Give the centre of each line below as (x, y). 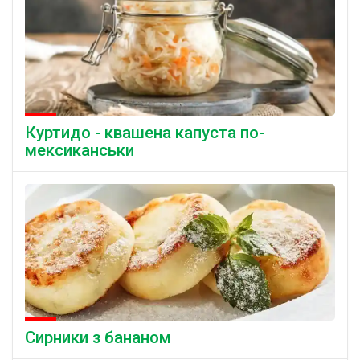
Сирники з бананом (98, 337)
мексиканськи (80, 150)
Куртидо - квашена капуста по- (145, 132)
